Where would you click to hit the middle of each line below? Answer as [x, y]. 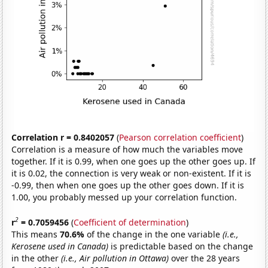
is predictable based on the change [181, 246]
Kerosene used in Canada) [60, 246]
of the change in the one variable [155, 234]
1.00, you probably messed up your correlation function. [124, 197]
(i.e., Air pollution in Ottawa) [115, 258]
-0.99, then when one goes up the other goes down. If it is [128, 185]
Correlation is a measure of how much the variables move [127, 150]
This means [36, 234]
